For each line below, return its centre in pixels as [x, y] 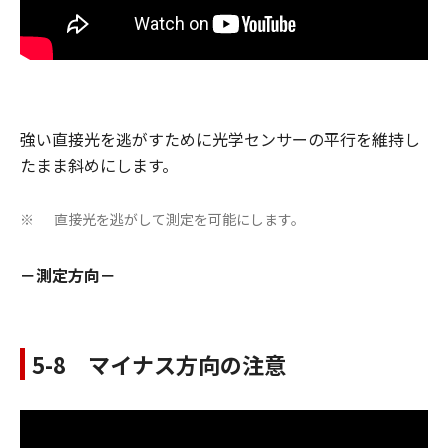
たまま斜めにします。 [99, 164]
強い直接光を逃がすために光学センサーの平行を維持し [220, 138]
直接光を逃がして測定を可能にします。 [179, 218]
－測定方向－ [68, 274]
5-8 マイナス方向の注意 [159, 363]
